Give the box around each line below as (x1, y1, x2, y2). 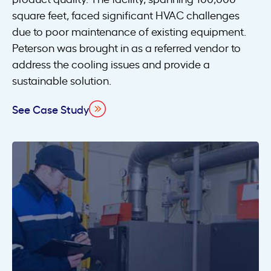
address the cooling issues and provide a (12, 56, 210, 71)
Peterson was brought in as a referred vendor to (12, 40, 241, 55)
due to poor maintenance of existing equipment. (12, 24, 246, 39)
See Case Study (12, 101, 89, 116)
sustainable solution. (12, 73, 111, 88)
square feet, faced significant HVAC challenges (12, 7, 240, 22)
